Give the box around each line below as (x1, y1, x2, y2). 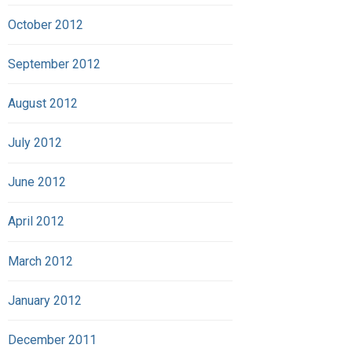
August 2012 (8, 95, 78, 111)
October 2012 (8, 16, 83, 32)
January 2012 (8, 292, 82, 308)
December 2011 (8, 332, 97, 347)
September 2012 (8, 56, 101, 71)
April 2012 (8, 214, 64, 229)
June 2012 (8, 174, 66, 190)
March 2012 (8, 253, 73, 269)
